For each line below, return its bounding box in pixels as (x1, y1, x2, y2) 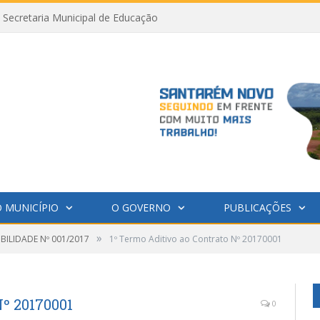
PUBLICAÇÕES (223, 200, 291, 214)
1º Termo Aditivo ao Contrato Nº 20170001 (109, 232, 282, 245)
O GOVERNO (111, 200, 171, 214)
